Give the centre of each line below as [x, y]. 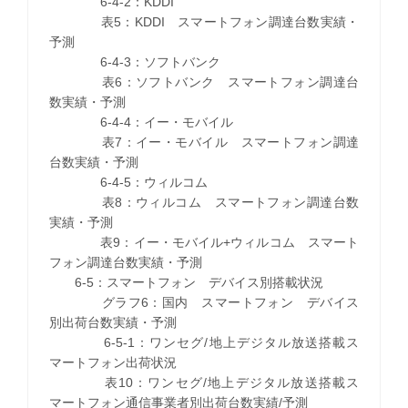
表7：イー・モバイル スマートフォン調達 [204, 142]
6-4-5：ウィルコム [128, 182]
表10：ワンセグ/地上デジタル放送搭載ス [204, 382]
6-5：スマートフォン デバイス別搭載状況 [186, 282]
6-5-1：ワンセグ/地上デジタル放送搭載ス [204, 342]
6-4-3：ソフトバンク [134, 61]
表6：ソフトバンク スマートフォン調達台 [204, 82]
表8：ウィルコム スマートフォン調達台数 [204, 202]
